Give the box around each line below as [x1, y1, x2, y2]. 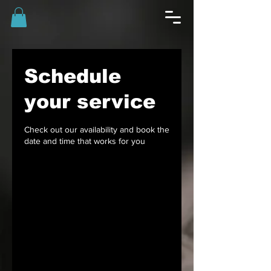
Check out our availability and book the [24, 125, 169, 135]
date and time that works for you [24, 136, 145, 146]
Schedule [24, 65, 121, 88]
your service [24, 91, 155, 113]
